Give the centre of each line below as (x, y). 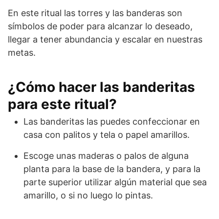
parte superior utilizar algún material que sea (115, 182)
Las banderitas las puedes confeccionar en (112, 121)
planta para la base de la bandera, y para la (112, 169)
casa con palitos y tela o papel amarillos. (107, 134)
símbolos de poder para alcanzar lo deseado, (100, 26)
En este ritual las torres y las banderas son (95, 13)
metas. (22, 52)
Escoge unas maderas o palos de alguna (106, 155)
